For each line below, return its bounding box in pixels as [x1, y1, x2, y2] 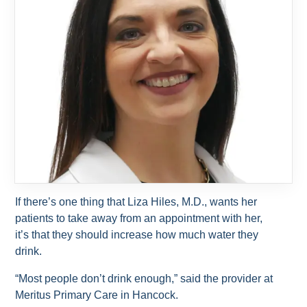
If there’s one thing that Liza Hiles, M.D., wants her [15, 195, 258, 208]
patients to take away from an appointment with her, [15, 212, 263, 224]
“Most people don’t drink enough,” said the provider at [15, 272, 273, 284]
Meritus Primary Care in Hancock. [15, 288, 179, 301]
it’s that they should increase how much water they [15, 228, 259, 241]
